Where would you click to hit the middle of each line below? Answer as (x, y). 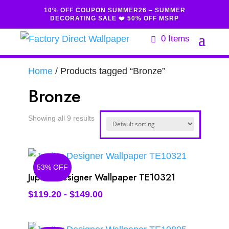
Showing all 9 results (61, 118)
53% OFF (52, 167)
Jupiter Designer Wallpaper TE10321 (101, 177)
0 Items (175, 39)
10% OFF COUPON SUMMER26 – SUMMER (114, 10)
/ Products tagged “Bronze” (109, 71)
